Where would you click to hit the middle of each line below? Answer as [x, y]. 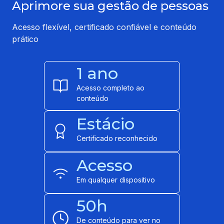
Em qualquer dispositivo [116, 180]
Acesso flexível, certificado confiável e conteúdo [104, 27]
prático [25, 39]
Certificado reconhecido [117, 138]
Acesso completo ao [110, 87]
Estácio [105, 124]
